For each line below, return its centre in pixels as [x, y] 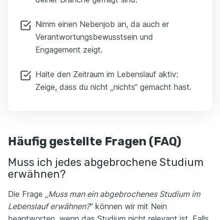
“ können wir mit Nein [128, 206]
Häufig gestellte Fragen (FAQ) [95, 141]
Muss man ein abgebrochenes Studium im [124, 194]
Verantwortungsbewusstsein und [94, 37]
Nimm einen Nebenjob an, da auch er [102, 24]
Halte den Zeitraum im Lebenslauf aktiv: [107, 74]
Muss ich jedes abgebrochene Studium [106, 162]
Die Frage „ [28, 194]
